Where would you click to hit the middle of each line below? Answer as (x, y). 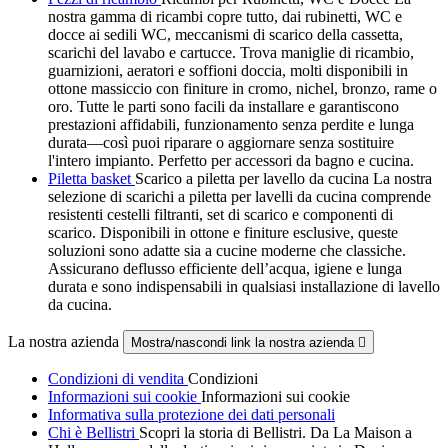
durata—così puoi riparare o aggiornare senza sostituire (221, 142)
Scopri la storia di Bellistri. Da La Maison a (275, 432)
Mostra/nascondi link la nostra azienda (244, 342)
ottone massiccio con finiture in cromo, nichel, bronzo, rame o (242, 88)
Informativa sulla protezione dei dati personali (191, 414)
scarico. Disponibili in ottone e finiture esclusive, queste (223, 232)
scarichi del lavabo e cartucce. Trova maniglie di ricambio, (231, 52)
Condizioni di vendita (118, 378)
